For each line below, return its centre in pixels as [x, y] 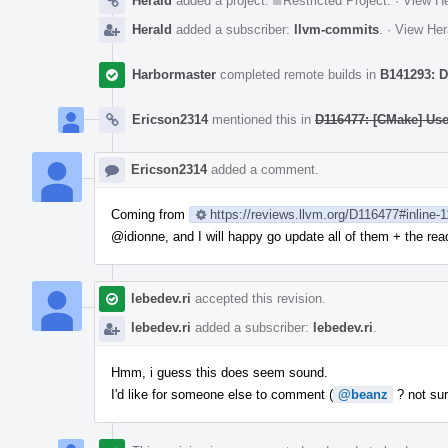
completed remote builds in [298, 74]
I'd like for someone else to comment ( [222, 394]
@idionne [138, 236]
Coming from [150, 214]
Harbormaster [174, 74]
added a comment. [263, 169]
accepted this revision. [258, 298]
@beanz [363, 394]
